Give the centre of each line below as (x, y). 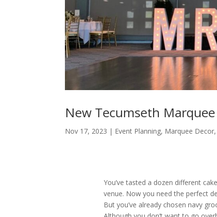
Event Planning (138, 131)
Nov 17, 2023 (86, 131)
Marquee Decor (190, 131)
